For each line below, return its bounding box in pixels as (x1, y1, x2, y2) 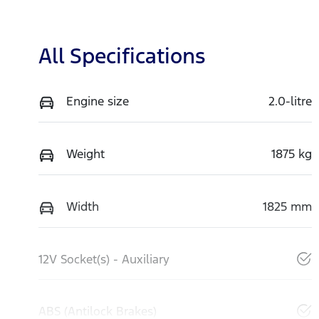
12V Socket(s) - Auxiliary (38, 251, 169, 267)
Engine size (66, 93, 129, 109)
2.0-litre (268, 93, 312, 109)
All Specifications (38, 42, 205, 69)
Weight (66, 145, 105, 162)
